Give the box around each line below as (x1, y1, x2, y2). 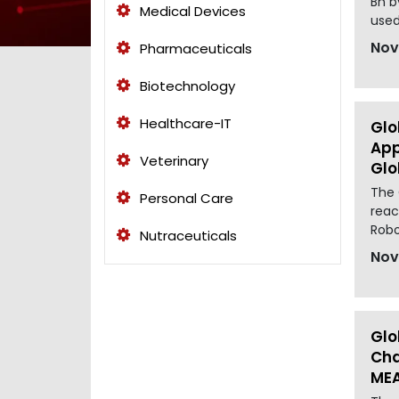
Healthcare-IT (136, 113, 232, 133)
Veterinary (136, 151, 208, 170)
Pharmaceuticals (136, 38, 252, 58)
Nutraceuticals (136, 225, 237, 245)
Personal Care (136, 188, 233, 208)
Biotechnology (136, 76, 235, 95)
